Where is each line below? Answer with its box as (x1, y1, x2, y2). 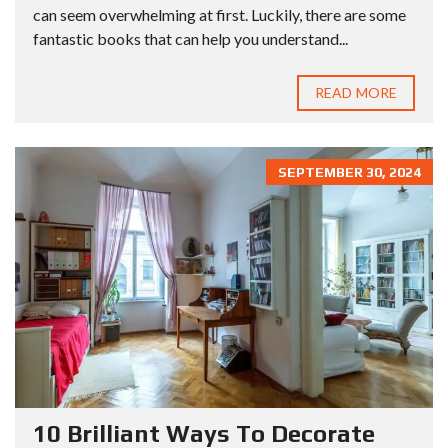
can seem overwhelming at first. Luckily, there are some (33, 5, 406, 25)
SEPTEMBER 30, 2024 (278, 164, 421, 181)
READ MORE (315, 84, 397, 102)
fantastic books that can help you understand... (33, 29, 348, 49)
